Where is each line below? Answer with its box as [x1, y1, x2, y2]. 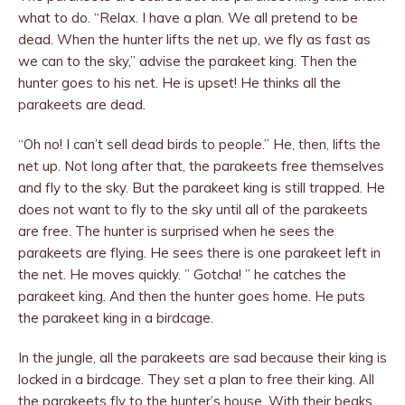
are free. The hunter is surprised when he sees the [18, 222, 334, 240]
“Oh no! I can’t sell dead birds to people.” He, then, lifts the [18, 136, 381, 153]
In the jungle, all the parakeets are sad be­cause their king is [18, 349, 387, 366]
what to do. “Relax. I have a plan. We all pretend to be [18, 9, 358, 26]
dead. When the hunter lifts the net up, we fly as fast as [18, 31, 371, 48]
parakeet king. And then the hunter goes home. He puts [18, 287, 365, 305]
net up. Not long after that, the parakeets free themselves [18, 157, 384, 174]
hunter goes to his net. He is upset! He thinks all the [18, 74, 341, 91]
